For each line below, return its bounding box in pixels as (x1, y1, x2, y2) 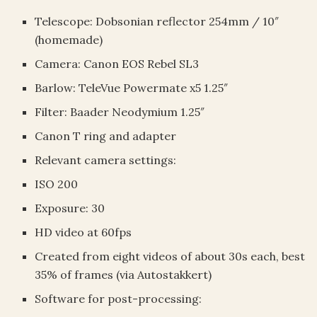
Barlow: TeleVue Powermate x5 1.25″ (35, 80, 229, 95)
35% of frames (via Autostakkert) (35, 267, 212, 282)
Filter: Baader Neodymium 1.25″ (35, 104, 205, 119)
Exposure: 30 (35, 200, 105, 215)
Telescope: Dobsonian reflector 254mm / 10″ (35, 13, 279, 28)
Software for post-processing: (35, 291, 202, 306)
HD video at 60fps (35, 224, 132, 239)
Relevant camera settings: (35, 152, 177, 167)
